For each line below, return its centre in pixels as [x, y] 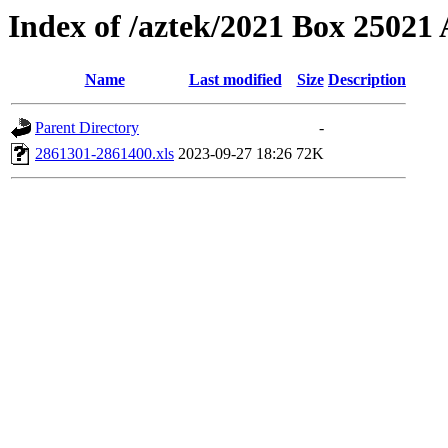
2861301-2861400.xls [104, 154]
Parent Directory [87, 128]
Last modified [235, 80]
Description [367, 80]
